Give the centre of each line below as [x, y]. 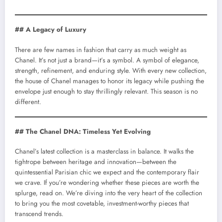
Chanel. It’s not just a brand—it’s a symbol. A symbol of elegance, [107, 60]
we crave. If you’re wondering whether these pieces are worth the [107, 183]
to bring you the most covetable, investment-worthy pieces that [102, 203]
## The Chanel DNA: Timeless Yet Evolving [83, 131]
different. [28, 102]
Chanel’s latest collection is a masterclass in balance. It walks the [104, 151]
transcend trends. [39, 214]
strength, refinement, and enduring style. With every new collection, [111, 70]
